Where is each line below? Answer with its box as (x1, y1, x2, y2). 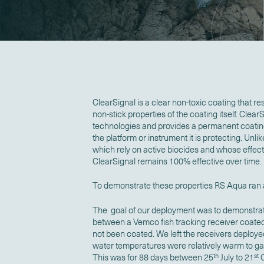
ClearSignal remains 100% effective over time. (92, 155, 262, 167)
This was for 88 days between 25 (92, 251, 213, 263)
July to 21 (218, 251, 254, 263)
